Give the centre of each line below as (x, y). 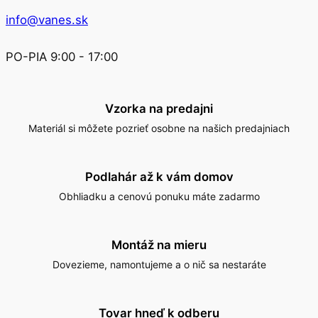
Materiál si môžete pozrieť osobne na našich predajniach (159, 128)
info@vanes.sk (47, 20)
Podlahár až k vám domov (159, 176)
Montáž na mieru (159, 245)
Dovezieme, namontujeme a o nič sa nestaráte (159, 264)
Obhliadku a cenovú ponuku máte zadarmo (159, 196)
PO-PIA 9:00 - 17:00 (62, 56)
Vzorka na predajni (159, 108)
